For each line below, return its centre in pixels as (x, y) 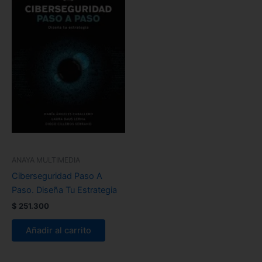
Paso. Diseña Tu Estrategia (64, 190)
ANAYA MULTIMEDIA (46, 160)
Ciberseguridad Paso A (57, 176)
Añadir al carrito (58, 230)
